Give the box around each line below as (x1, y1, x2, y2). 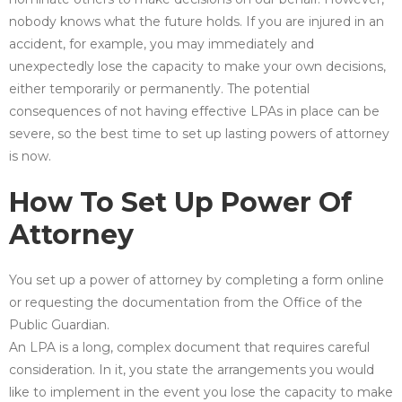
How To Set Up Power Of (9, 185, 352, 219)
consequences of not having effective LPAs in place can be (9, 102, 380, 119)
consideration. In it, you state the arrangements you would (9, 361, 374, 378)
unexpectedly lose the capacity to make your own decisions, (9, 57, 386, 74)
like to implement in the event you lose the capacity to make (9, 383, 393, 400)
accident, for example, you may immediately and (9, 35, 314, 52)
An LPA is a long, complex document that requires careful (9, 338, 370, 355)
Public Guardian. (9, 316, 109, 333)
